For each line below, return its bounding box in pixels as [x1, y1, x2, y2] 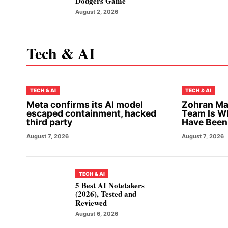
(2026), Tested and [75, 188, 136, 200]
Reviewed [75, 197, 107, 209]
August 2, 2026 [75, 8, 118, 15]
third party [26, 116, 72, 127]
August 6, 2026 [75, 210, 118, 218]
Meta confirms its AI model [26, 99, 143, 110]
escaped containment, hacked [26, 107, 156, 119]
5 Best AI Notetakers [75, 180, 145, 191]
